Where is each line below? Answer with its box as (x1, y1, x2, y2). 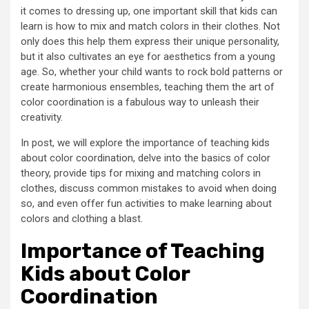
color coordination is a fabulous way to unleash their (21, 95, 259, 108)
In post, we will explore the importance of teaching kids (21, 136, 270, 149)
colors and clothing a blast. (21, 212, 143, 225)
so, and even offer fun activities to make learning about (21, 197, 272, 210)
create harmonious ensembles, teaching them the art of (21, 80, 275, 93)
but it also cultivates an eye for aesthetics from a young (21, 50, 275, 63)
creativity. (21, 110, 63, 123)
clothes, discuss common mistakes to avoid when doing (21, 181, 277, 195)
